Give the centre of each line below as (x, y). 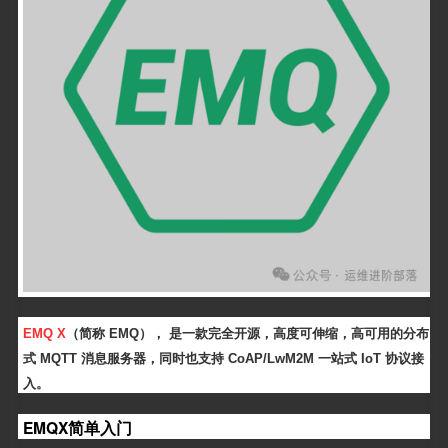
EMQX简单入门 (77, 428)
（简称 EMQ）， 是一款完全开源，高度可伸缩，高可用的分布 (247, 333)
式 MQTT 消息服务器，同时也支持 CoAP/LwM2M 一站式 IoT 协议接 (223, 359)
